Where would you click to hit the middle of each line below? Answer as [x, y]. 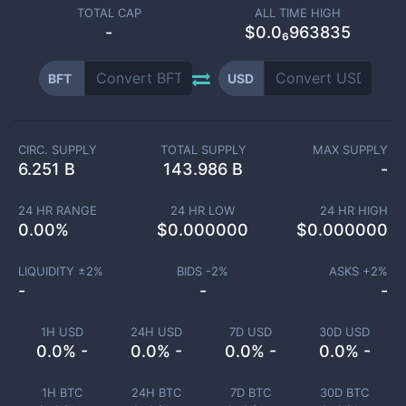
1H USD [62, 332]
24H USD [156, 332]
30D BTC [344, 392]
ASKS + [350, 271]
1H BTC [62, 392]
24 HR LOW [203, 210]
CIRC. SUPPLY [58, 150]
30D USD [344, 332]
